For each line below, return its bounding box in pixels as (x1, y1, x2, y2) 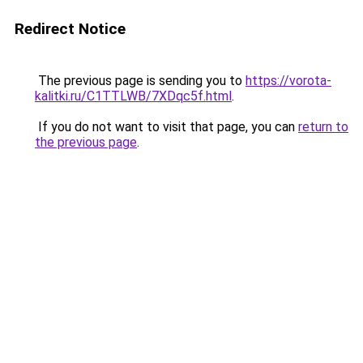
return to (298, 119, 348, 135)
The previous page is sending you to (35, 73, 246, 88)
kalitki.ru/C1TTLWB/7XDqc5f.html (35, 88, 232, 104)
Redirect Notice (15, 19, 126, 38)
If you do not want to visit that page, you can (35, 119, 298, 135)
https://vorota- (246, 73, 331, 88)
